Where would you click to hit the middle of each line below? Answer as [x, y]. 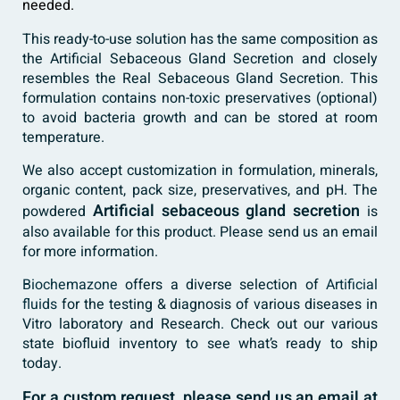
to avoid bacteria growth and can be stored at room [200, 118]
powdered [58, 212]
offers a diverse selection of [222, 285]
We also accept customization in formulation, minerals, [200, 171]
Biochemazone [70, 285]
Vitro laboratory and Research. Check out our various [200, 325]
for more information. [90, 252]
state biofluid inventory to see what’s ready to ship [200, 344]
